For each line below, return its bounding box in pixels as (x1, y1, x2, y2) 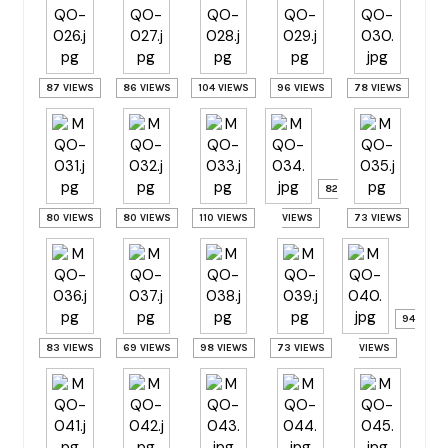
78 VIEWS (353, 82, 402, 94)
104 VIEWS (198, 82, 249, 94)
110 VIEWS (199, 212, 248, 224)
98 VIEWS (199, 342, 248, 354)
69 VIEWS (122, 342, 171, 354)
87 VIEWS (46, 82, 94, 94)
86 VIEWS (122, 82, 171, 94)
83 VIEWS (46, 342, 94, 354)
